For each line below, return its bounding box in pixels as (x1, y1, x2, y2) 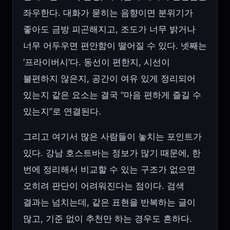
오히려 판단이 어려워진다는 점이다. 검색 (23, 181, 184, 191)
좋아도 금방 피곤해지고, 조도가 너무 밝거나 (23, 24, 196, 35)
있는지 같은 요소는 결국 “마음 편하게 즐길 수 (23, 90, 201, 101)
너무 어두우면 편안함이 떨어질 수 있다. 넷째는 (23, 41, 207, 51)
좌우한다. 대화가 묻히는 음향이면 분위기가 (23, 8, 193, 18)
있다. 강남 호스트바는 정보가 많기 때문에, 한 (23, 148, 201, 159)
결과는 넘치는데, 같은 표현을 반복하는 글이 (23, 197, 196, 208)
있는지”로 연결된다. (23, 106, 101, 117)
